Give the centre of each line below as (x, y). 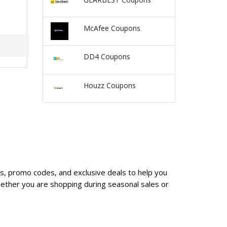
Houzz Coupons (109, 85)
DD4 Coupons (107, 57)
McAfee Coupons (112, 28)
